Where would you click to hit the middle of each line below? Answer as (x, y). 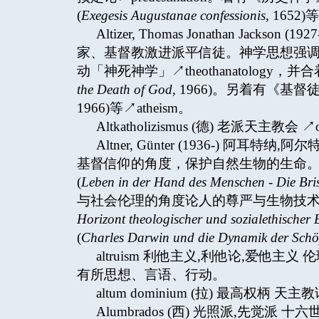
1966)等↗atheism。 (134, 108)
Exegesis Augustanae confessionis (173, 15)
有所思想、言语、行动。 (151, 274)
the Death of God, (126, 89)
